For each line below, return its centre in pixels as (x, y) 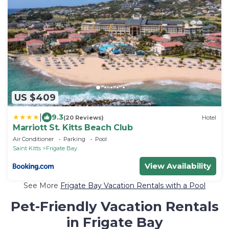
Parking (74, 139)
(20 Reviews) (84, 117)
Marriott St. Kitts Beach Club (73, 128)
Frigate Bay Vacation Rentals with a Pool (133, 186)
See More (42, 186)
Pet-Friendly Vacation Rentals (114, 207)
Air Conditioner (33, 139)
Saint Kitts (27, 148)
